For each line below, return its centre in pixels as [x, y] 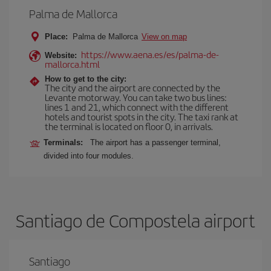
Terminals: [66, 142]
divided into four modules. [89, 156]
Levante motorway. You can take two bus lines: [136, 97]
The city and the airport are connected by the [132, 87]
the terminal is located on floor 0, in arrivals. [129, 126]
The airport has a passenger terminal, [155, 142]
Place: [56, 37]
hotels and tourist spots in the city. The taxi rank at [142, 116]
